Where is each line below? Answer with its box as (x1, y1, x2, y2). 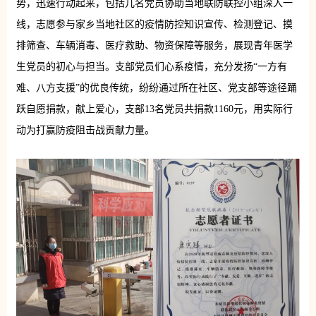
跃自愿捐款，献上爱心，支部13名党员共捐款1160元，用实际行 (16, 103, 293, 114)
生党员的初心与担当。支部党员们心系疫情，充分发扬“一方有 (16, 61, 287, 72)
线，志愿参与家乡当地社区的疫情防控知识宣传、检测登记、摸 (16, 18, 293, 30)
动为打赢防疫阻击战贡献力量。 (16, 124, 154, 135)
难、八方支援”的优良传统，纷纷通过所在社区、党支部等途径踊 (16, 82, 297, 93)
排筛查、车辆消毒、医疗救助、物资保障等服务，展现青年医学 (16, 39, 293, 51)
